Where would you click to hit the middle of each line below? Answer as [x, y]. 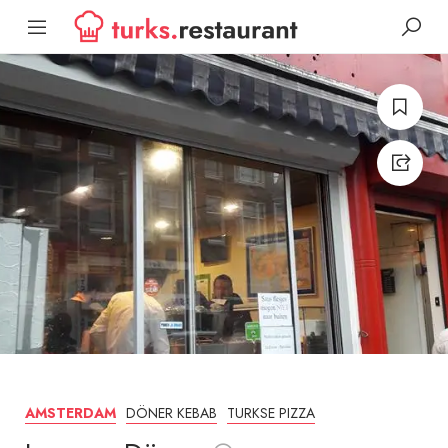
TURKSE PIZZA [271, 413]
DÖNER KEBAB [171, 413]
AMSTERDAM [70, 414]
